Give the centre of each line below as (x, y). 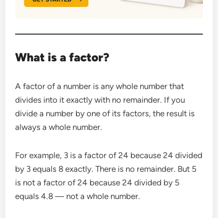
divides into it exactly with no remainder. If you (100, 100)
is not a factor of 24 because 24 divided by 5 (98, 182)
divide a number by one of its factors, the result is (105, 113)
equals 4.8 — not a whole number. (78, 196)
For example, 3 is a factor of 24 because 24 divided (109, 155)
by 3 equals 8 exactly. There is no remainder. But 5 (106, 169)
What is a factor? (63, 57)
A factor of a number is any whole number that (100, 86)
